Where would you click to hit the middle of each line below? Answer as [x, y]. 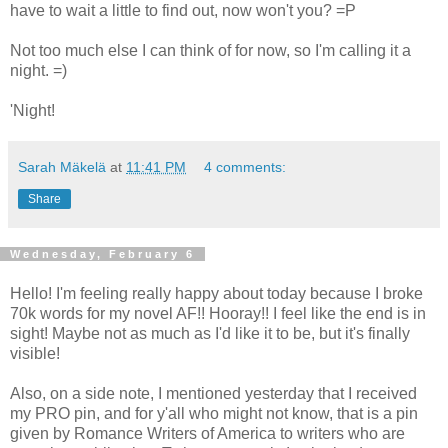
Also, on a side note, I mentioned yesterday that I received [213, 393]
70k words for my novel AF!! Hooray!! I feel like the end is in [218, 313]
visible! [35, 353]
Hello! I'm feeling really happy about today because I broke [216, 293]
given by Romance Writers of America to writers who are [207, 433]
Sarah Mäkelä [62, 167]
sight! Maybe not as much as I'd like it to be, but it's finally [210, 333]
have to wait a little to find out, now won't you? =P [183, 11]
